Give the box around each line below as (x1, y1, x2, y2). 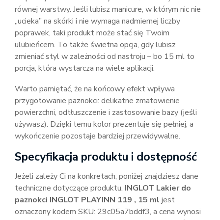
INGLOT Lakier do (125, 183, 191, 193)
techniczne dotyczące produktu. (15, 183, 125, 193)
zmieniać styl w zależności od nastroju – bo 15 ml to (15, 51, 194, 62)
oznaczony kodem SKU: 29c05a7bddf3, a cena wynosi (15, 206, 201, 217)
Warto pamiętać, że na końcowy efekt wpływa (15, 83, 175, 94)
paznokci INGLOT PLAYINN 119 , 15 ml (15, 194, 160, 205)
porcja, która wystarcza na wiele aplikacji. (15, 63, 155, 74)
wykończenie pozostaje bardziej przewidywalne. (15, 131, 180, 141)
